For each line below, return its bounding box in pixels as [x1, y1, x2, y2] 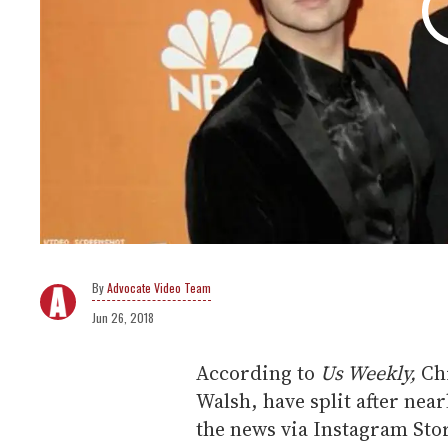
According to [196, 359, 320, 388]
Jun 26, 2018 [92, 309, 154, 327]
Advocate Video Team [107, 279, 211, 297]
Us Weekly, [320, 359, 421, 388]
